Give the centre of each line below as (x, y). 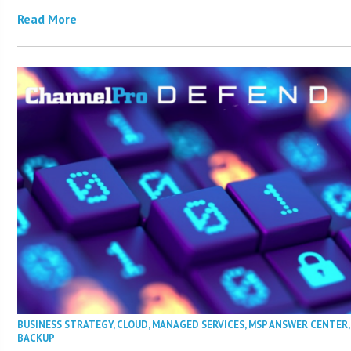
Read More (47, 18)
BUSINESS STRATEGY (65, 324)
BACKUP (36, 338)
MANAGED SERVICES (199, 324)
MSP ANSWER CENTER (299, 324)
